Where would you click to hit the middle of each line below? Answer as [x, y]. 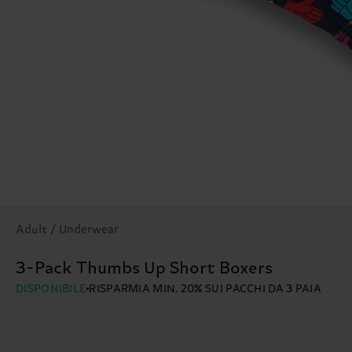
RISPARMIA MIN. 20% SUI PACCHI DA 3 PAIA [205, 290]
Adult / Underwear [67, 230]
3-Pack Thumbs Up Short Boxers [144, 269]
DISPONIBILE [51, 290]
